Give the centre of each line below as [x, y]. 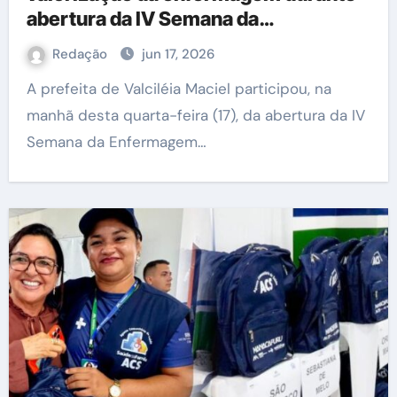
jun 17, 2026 [178, 54]
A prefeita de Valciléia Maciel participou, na [31, 89]
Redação [81, 54]
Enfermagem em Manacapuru [161, 43]
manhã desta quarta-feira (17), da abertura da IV [195, 115]
